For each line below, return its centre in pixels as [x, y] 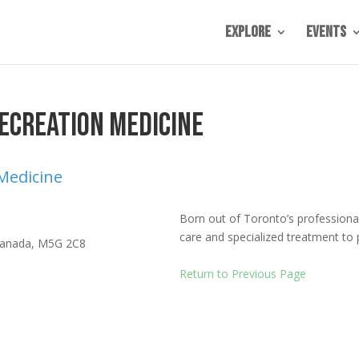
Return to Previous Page [243, 274]
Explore [248, 32]
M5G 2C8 [61, 244]
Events [326, 32]
